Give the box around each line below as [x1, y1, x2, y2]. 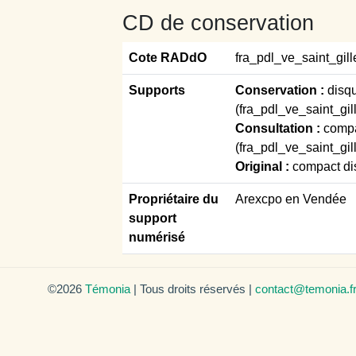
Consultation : [235, 121, 323, 135]
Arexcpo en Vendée [235, 192, 346, 206]
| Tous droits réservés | [130, 281, 255, 296]
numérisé [129, 230, 185, 244]
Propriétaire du [129, 192, 219, 206]
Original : [235, 159, 292, 173]
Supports [129, 83, 185, 97]
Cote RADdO [129, 50, 207, 64]
